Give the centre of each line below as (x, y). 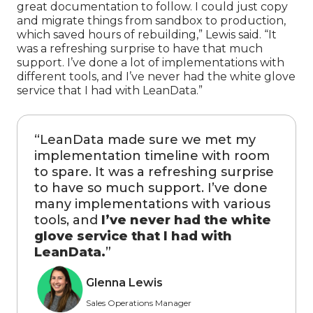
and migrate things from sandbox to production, (151, 21)
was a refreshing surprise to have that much (140, 49)
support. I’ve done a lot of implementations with (151, 63)
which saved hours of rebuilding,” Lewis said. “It (147, 35)
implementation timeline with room (152, 156)
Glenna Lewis (124, 283)
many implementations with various (152, 204)
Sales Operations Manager (139, 303)
